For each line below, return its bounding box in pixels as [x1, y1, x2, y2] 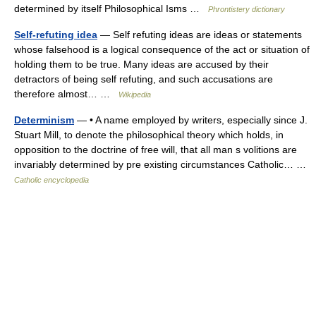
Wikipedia [119, 90, 151, 99]
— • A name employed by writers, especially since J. [74, 114, 308, 126]
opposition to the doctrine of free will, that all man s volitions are [14, 144, 297, 155]
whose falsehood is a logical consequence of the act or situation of [14, 44, 310, 55]
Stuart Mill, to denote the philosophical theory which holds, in [14, 129, 284, 140]
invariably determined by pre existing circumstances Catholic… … [14, 159, 312, 170]
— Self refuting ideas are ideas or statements [97, 29, 302, 40]
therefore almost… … [14, 88, 119, 99]
